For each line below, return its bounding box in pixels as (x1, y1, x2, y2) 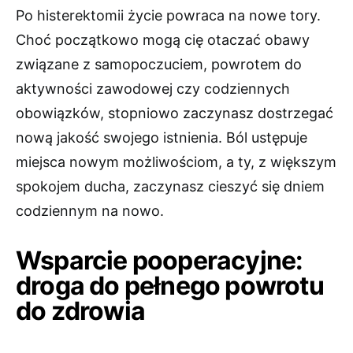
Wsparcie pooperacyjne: (16, 245, 303, 277)
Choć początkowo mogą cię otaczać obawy (16, 32, 310, 49)
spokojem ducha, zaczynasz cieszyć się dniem (16, 178, 325, 195)
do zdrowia (16, 295, 145, 327)
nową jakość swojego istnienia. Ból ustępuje (16, 129, 307, 147)
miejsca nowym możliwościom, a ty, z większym (16, 154, 336, 171)
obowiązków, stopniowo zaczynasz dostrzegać (16, 105, 333, 122)
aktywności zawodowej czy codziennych (16, 80, 290, 98)
